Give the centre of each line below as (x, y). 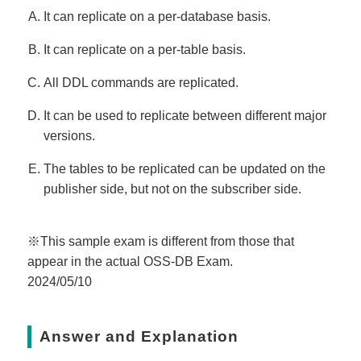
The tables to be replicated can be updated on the (185, 169)
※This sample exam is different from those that (161, 242)
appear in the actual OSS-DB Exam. (130, 262)
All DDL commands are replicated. (141, 83)
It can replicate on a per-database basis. (157, 17)
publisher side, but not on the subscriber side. (172, 189)
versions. (69, 136)
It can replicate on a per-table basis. (145, 50)
